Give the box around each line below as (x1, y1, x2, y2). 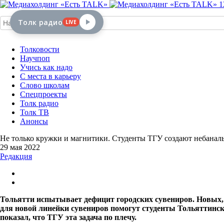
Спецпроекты (20, 90, 67, 98)
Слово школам (20, 81, 69, 89)
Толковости (20, 45, 59, 53)
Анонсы (20, 117, 48, 125)
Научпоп (20, 54, 50, 62)
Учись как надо (20, 63, 72, 71)
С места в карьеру (20, 72, 81, 80)
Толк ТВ (20, 108, 49, 116)
